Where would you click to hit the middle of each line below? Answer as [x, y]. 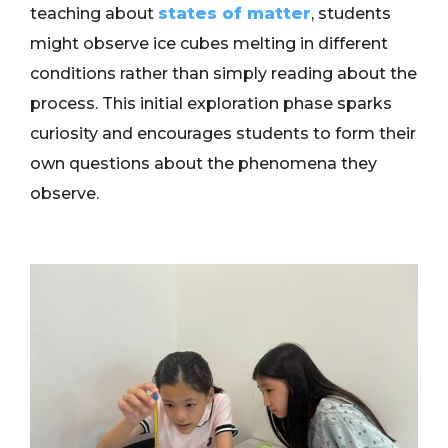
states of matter [234, 14]
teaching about [94, 14]
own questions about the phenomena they [203, 164]
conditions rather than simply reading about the [223, 74]
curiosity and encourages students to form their [223, 134]
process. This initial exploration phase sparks [211, 104]
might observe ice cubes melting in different [209, 44]
